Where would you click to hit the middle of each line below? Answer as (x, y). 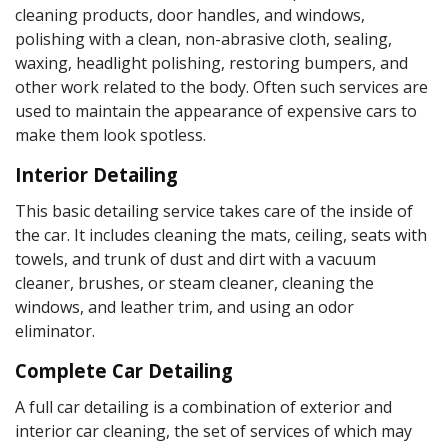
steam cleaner (221, 283)
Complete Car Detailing (124, 370)
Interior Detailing (96, 174)
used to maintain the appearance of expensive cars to (216, 111)
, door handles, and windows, (257, 15)
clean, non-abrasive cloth (230, 39)
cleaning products (82, 15)
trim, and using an (246, 307)
